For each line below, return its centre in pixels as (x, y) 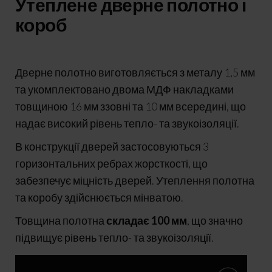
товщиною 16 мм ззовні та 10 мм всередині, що (131, 107)
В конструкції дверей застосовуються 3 (112, 147)
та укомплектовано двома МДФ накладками (124, 90)
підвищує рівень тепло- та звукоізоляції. (114, 238)
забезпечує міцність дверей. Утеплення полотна (135, 181)
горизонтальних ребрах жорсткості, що (111, 164)
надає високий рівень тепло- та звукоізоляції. (127, 124)
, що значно (215, 221)
